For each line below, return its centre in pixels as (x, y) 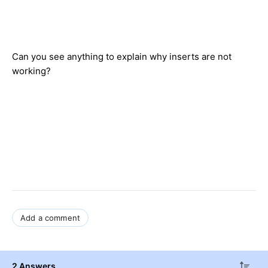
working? (31, 71)
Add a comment (51, 217)
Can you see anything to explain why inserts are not (122, 56)
